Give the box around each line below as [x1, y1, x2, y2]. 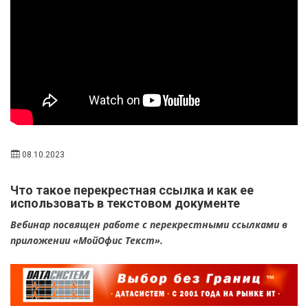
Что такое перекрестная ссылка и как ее [10, 183, 254, 198]
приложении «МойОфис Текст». [10, 234, 163, 247]
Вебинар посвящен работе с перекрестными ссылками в [10, 218, 287, 232]
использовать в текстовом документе [10, 196, 240, 211]
